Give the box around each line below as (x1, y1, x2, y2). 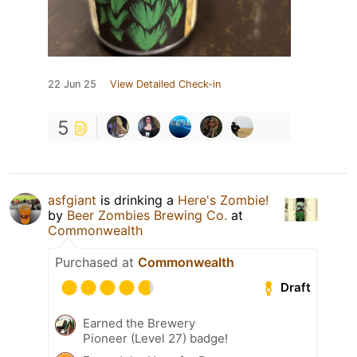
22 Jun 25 (48, 77, 96, 90)
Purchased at (55, 253, 138, 270)
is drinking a (96, 191, 178, 208)
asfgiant (48, 191, 96, 208)
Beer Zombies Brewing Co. (67, 206, 231, 223)
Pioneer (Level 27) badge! (83, 330, 228, 346)
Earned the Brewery (83, 315, 195, 331)
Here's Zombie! (178, 191, 269, 208)
